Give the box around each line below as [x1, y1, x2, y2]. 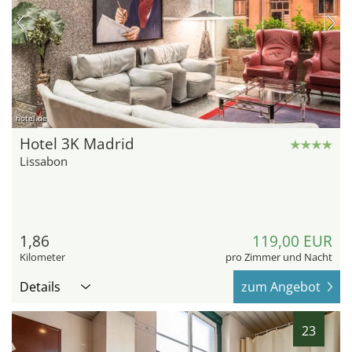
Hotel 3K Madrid [20, 133, 134, 154]
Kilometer [20, 249, 65, 264]
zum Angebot [241, 277, 321, 295]
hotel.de [16, 112, 47, 123]
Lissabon [20, 152, 68, 169]
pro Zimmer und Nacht [225, 249, 332, 264]
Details [20, 277, 60, 295]
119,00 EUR [252, 230, 332, 251]
